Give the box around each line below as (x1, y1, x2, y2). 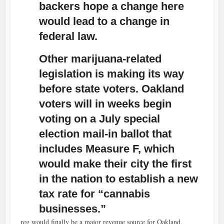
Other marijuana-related (39, 52, 162, 65)
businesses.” (39, 202, 106, 215)
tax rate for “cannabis (39, 187, 150, 200)
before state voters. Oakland (39, 82, 184, 95)
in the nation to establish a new (39, 172, 198, 185)
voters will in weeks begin (39, 97, 172, 110)
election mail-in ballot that (39, 127, 172, 140)
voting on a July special (39, 112, 160, 125)
